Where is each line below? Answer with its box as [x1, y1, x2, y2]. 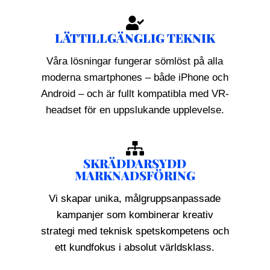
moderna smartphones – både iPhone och [41, 72, 228, 83]
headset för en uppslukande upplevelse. [45, 104, 224, 116]
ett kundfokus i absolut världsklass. [55, 242, 215, 253]
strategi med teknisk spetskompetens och [40, 225, 229, 237]
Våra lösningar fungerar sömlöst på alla [46, 55, 224, 67]
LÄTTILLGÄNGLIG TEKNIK [54, 30, 215, 46]
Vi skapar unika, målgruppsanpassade [49, 193, 221, 204]
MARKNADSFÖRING [74, 167, 195, 183]
